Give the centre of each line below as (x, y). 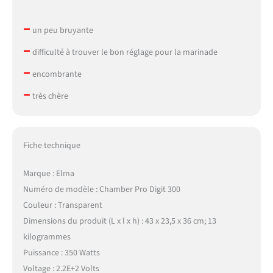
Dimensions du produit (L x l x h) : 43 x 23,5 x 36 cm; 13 (119, 222)
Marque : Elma (48, 174)
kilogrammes (47, 237)
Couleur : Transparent (62, 206)
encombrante (56, 75)
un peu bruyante (62, 31)
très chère (49, 97)
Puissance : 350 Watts (61, 253)
